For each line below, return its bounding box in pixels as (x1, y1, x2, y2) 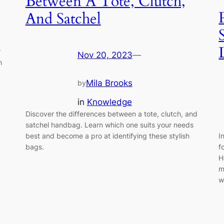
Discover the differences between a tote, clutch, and (25, 109, 197, 118)
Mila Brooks (85, 77, 132, 88)
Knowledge (86, 97, 132, 107)
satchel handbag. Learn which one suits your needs (25, 120, 193, 129)
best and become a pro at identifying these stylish (25, 131, 189, 140)
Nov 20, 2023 (77, 50, 132, 60)
